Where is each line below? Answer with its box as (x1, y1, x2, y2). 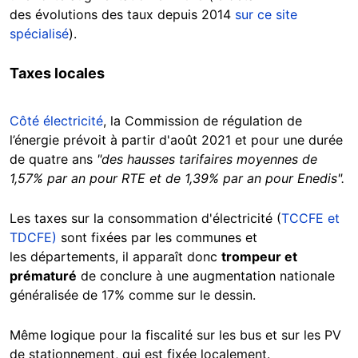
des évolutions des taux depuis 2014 (10, 6, 235, 23)
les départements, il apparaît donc (10, 249, 221, 265)
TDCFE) (10, 229, 57, 246)
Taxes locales (10, 65, 105, 82)
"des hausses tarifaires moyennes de (97, 151, 317, 168)
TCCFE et (281, 210, 340, 227)
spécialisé (10, 26, 69, 42)
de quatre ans (10, 151, 97, 168)
